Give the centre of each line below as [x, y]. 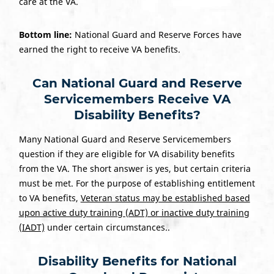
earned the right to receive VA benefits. [99, 49]
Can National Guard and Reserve [137, 83]
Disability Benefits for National [137, 261]
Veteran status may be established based [165, 198]
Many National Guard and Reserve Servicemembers [125, 139]
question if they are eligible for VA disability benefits [127, 154]
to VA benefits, [50, 198]
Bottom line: [45, 34]
